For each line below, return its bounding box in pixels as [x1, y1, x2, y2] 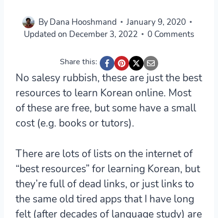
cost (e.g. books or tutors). [16, 116, 134, 130]
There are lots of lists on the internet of [16, 146, 193, 161]
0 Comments [147, 28, 194, 40]
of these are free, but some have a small [16, 101, 196, 115]
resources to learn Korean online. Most [16, 86, 191, 100]
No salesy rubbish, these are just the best [16, 71, 202, 85]
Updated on [24, 28, 68, 40]
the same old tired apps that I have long [16, 192, 194, 206]
